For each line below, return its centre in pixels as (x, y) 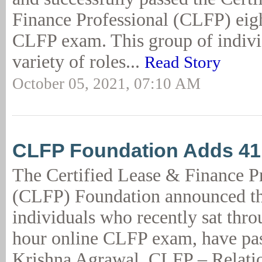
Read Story (183, 62)
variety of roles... (78, 62)
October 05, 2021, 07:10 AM (106, 84)
